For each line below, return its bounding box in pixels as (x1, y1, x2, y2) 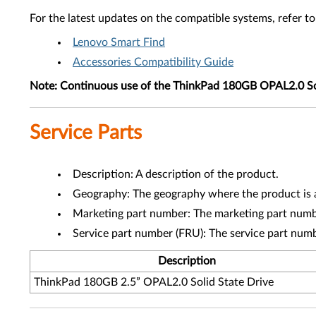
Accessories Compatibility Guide (73, 56, 233, 68)
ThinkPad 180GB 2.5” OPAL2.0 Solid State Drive (34, 276, 274, 288)
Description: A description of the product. (73, 169, 279, 180)
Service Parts (30, 123, 142, 142)
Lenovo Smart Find (73, 37, 165, 48)
